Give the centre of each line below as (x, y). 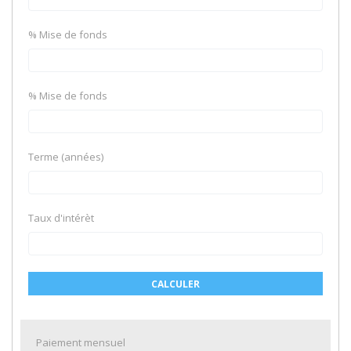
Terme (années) (66, 157)
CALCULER (175, 284)
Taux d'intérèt (61, 218)
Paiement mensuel (81, 342)
